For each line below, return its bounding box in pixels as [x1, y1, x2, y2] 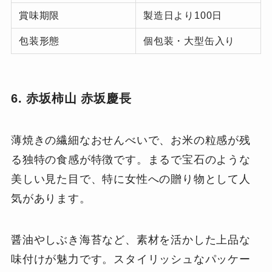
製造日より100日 [143, 10, 223, 21]
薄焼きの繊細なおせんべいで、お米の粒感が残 [10, 134, 251, 146]
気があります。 [10, 192, 91, 205]
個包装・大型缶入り [143, 35, 236, 47]
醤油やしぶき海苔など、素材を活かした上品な [10, 233, 251, 246]
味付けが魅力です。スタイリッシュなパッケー [10, 253, 251, 265]
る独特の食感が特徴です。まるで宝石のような [10, 154, 251, 166]
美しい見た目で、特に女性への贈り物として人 [10, 173, 251, 185]
